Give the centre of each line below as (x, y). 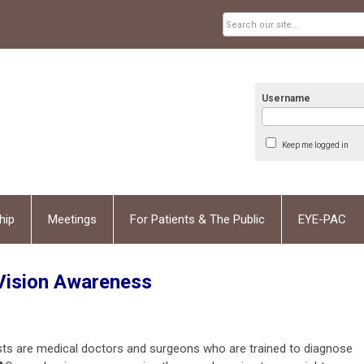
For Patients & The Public (197, 219)
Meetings (72, 219)
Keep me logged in (315, 145)
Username (286, 98)
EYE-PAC (322, 219)
